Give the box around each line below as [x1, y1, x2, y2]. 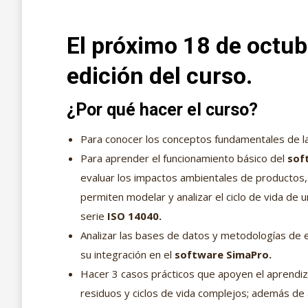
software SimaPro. [175, 247, 272, 262]
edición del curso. [67, 62, 252, 90]
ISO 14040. [107, 209, 162, 223]
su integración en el [80, 247, 175, 262]
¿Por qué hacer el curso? [67, 100, 258, 120]
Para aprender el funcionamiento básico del [80, 151, 285, 166]
